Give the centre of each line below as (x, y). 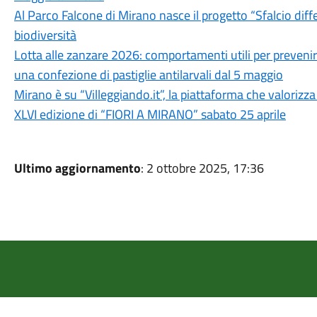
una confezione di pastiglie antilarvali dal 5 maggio (148, 75)
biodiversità (45, 35)
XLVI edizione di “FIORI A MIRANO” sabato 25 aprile (150, 114)
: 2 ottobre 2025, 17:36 (202, 168)
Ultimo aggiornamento (77, 168)
